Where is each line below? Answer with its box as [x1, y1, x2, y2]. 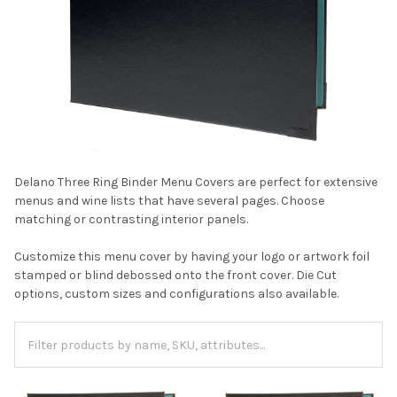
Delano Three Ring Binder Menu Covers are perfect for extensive [14, 174, 378, 190]
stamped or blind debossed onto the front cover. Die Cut [14, 267, 337, 283]
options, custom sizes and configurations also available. [14, 285, 344, 301]
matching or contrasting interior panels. [14, 211, 248, 227]
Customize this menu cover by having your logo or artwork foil [14, 248, 370, 264]
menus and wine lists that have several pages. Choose [14, 192, 324, 208]
